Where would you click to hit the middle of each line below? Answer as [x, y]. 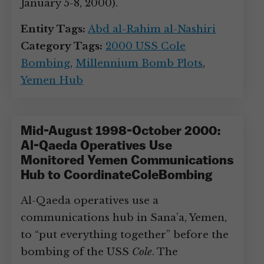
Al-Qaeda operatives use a [90, 201]
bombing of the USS [76, 252]
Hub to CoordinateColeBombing [116, 176]
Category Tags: [62, 46]
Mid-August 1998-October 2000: [121, 132]
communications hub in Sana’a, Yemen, [124, 218]
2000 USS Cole [146, 46]
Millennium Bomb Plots [139, 63]
